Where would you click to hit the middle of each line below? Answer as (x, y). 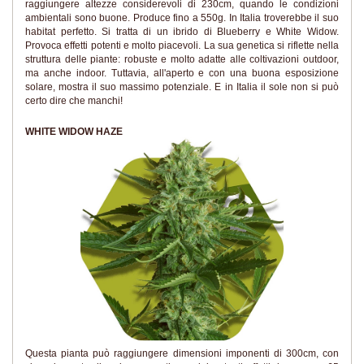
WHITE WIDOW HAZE (74, 131)
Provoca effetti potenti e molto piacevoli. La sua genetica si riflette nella (182, 45)
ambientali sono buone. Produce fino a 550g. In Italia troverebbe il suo (182, 18)
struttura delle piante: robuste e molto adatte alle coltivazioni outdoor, (182, 59)
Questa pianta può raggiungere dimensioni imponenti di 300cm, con (182, 353)
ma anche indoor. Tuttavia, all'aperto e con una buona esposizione (182, 73)
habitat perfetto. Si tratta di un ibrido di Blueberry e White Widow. (182, 32)
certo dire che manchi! (74, 101)
